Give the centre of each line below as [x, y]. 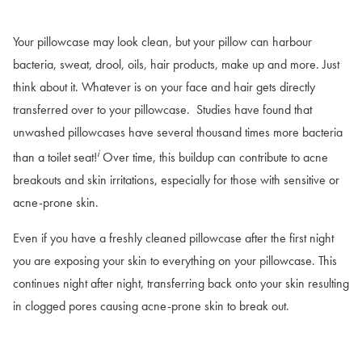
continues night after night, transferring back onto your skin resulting [181, 284]
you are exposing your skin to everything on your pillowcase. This [175, 261]
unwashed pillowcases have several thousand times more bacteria [178, 132]
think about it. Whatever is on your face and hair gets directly [164, 86]
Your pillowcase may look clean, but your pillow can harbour [162, 41]
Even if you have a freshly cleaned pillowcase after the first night [173, 238]
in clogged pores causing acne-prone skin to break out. [153, 306]
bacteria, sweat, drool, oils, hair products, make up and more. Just [176, 64]
